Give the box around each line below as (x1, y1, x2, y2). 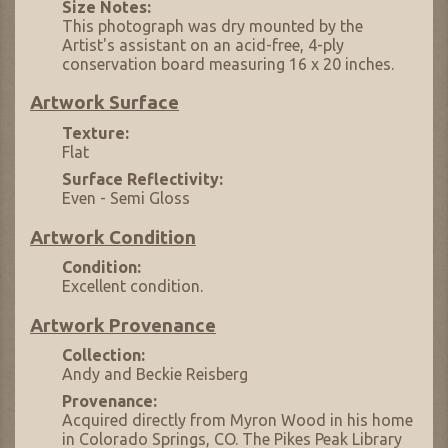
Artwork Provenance (30, 314, 216, 336)
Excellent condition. (62, 276, 203, 295)
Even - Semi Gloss (62, 188, 190, 207)
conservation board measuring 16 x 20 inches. (62, 54, 394, 73)
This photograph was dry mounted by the (62, 16, 363, 35)
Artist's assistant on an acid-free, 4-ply (62, 35, 344, 54)
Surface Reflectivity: (62, 169, 223, 188)
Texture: (62, 123, 129, 142)
